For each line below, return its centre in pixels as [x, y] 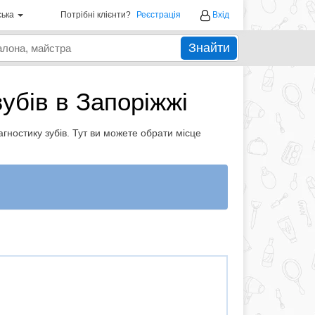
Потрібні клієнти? [96, 15]
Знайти [209, 48]
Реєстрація [159, 15]
